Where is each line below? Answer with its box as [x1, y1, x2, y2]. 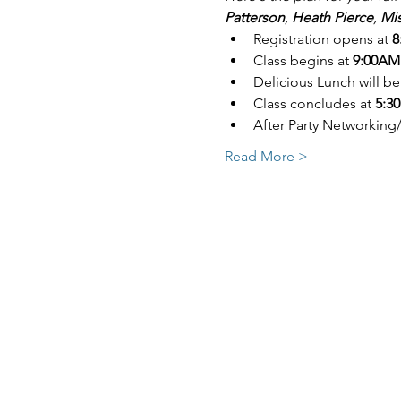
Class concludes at [252, 95, 375, 112]
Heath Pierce [291, 9, 373, 26]
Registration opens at [252, 30, 392, 47]
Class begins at [252, 52, 349, 69]
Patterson [224, 9, 285, 26]
